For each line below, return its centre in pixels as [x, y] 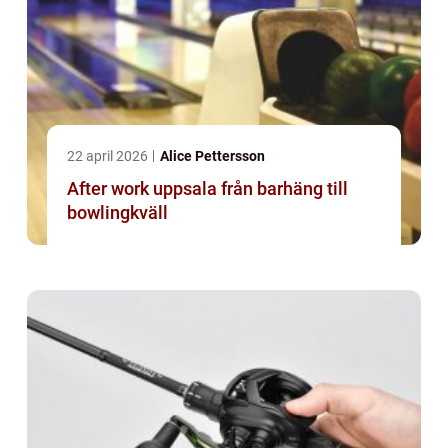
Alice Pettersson [212, 156]
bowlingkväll [117, 213]
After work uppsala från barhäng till [144, 189]
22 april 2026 [109, 156]
